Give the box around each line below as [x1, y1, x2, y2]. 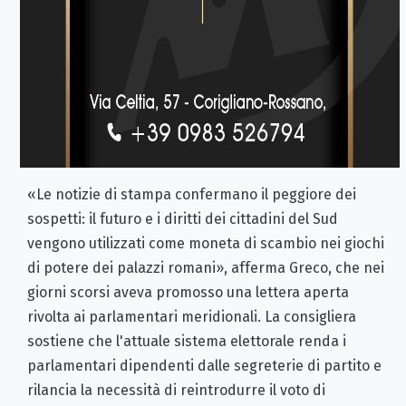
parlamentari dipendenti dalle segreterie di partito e [27, 357, 382, 375]
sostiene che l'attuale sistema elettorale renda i [27, 333, 346, 351]
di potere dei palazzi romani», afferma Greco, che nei [27, 259, 384, 277]
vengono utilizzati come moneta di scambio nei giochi [27, 235, 384, 253]
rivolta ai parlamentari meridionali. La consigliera [27, 308, 356, 326]
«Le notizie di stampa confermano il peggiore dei [27, 186, 356, 204]
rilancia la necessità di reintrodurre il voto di [27, 382, 325, 400]
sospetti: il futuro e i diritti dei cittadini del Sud [27, 210, 338, 228]
